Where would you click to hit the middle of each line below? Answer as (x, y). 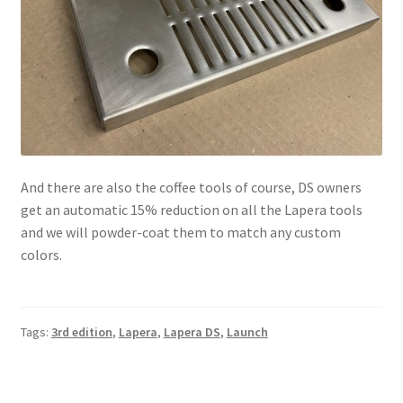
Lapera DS (192, 332)
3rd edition (81, 332)
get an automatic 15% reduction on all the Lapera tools (191, 210)
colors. (41, 255)
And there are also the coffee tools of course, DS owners (191, 188)
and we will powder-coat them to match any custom (180, 233)
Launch (247, 332)
